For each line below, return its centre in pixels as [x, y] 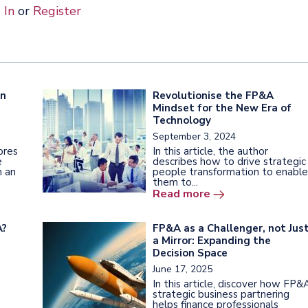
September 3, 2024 [194, 136]
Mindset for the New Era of [222, 108]
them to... [175, 182]
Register [57, 11]
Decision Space [190, 253]
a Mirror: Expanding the [212, 240]
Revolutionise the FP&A [213, 95]
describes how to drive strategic [229, 161]
